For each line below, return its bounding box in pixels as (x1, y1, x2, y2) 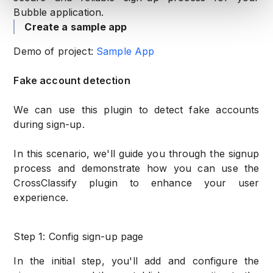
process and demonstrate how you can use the (13, 162, 260, 175)
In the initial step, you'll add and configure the (13, 255, 260, 268)
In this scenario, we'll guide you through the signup (13, 147, 260, 160)
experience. (13, 191, 69, 204)
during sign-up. (13, 118, 85, 131)
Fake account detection (13, 74, 130, 87)
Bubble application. (13, 6, 104, 19)
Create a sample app (24, 21, 127, 34)
